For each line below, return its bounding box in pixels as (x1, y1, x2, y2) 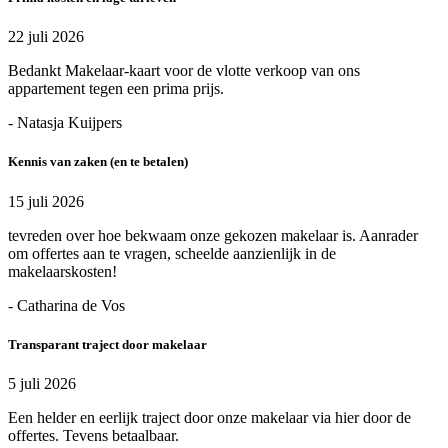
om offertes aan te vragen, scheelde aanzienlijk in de (8, 244, 336, 262)
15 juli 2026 (8, 192, 84, 210)
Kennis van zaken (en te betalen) (8, 154, 188, 170)
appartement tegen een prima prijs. (8, 80, 224, 98)
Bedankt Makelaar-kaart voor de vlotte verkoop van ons (8, 62, 360, 80)
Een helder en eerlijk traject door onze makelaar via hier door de (8, 408, 411, 426)
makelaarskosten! (8, 262, 117, 280)
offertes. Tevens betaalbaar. (8, 426, 179, 444)
